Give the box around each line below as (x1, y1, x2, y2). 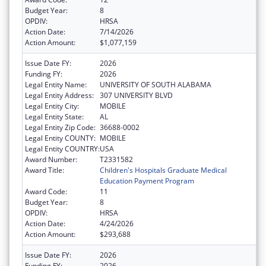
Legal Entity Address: (25, 90, 94, 100)
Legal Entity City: (25, 100, 79, 111)
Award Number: (25, 154, 77, 164)
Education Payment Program (100, 175, 194, 186)
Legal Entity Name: (25, 79, 87, 90)
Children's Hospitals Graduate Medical (100, 164, 227, 175)
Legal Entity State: (25, 111, 84, 122)
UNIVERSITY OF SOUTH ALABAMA (100, 79, 211, 90)
